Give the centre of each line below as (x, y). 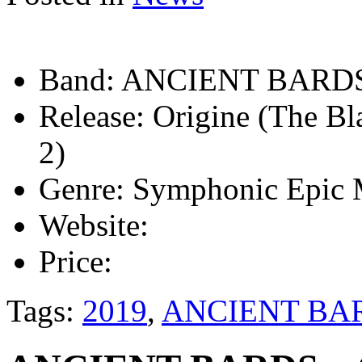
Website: (94, 225)
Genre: (82, 188)
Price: (76, 261)
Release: (92, 116)
